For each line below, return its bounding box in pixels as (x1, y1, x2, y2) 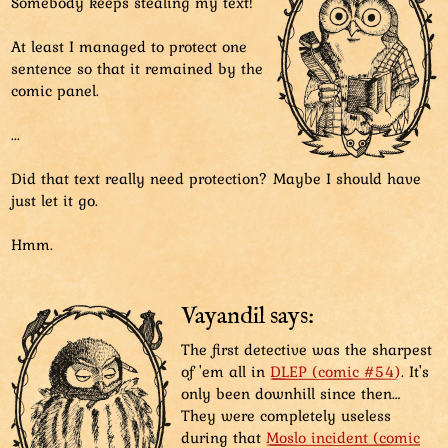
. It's (401, 358, 429, 383)
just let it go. (11, 187, 98, 212)
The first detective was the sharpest (181, 336, 432, 361)
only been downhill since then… (181, 380, 401, 405)
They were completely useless (181, 402, 391, 427)
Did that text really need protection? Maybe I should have (11, 165, 421, 190)
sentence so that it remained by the (11, 55, 263, 80)
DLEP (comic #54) (270, 358, 401, 383)
